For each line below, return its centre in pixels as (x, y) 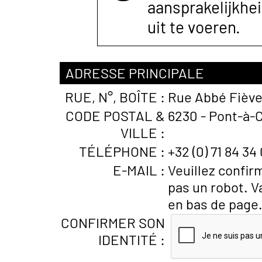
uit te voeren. (194, 27)
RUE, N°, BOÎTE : (115, 97)
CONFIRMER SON (113, 223)
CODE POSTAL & (115, 116)
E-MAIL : (139, 170)
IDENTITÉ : (132, 239)
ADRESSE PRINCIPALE (135, 73)
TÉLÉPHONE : (122, 151)
